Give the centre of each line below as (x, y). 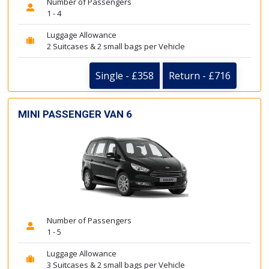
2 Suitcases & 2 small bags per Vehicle (116, 46)
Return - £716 (200, 75)
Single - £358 (125, 75)
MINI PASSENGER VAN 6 (75, 114)
